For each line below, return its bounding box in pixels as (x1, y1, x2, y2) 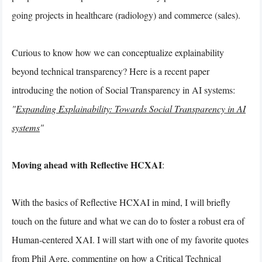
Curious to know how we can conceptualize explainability (12, 46, 224, 58)
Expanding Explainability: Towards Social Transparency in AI (16, 102, 246, 115)
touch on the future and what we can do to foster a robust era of (12, 214, 244, 227)
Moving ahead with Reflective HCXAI (12, 157, 162, 171)
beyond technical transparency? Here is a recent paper (12, 64, 209, 77)
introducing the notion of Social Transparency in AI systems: (12, 83, 235, 96)
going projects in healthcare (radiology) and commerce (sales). (12, 8, 240, 21)
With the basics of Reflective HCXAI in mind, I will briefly (12, 195, 230, 208)
